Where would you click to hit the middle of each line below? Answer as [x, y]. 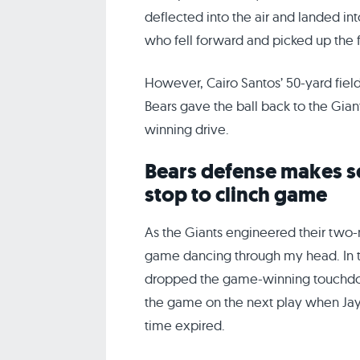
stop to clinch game [236, 195]
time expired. [185, 325]
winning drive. [187, 129]
